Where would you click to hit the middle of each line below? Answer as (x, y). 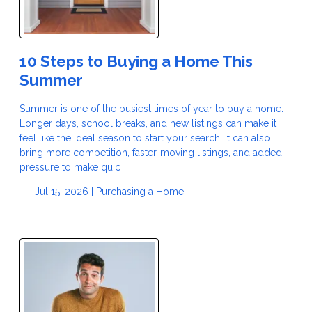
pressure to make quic (70, 167)
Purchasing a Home (140, 191)
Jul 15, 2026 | (64, 191)
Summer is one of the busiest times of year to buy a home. (151, 108)
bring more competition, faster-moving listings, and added (151, 152)
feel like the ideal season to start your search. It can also (145, 138)
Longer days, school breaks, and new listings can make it (148, 123)
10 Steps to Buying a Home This (136, 62)
